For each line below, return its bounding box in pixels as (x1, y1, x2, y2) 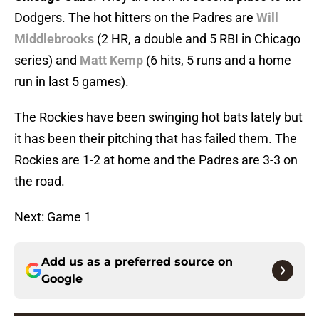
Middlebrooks (14, 31, 94, 47)
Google (41, 272, 83, 286)
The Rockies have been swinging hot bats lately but (14, 110, 303, 125)
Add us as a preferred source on (41, 255, 233, 269)
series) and (14, 53, 80, 68)
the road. (14, 174, 65, 189)
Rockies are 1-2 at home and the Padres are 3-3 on (14, 152, 298, 168)
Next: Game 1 (14, 209, 91, 225)
